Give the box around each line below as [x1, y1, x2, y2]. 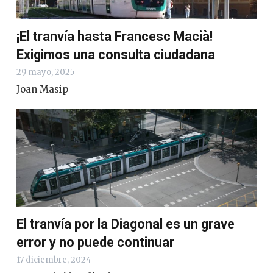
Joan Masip [16, 83, 68, 95]
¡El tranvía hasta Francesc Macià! [16, 29, 213, 44]
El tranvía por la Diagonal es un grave [16, 216, 235, 232]
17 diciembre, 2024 [16, 255, 91, 266]
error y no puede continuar [16, 235, 174, 250]
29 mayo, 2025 [16, 67, 74, 77]
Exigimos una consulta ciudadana [16, 47, 215, 62]
